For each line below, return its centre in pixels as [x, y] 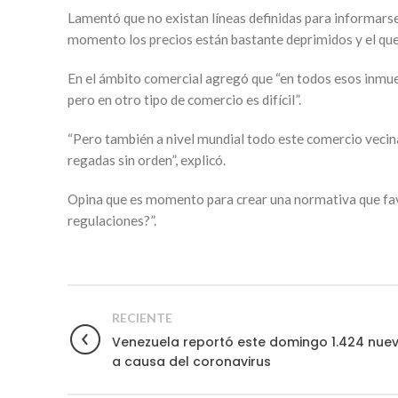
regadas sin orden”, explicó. [147, 159]
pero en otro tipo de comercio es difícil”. [184, 99]
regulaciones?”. [112, 220]
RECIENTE [142, 317]
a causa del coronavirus [191, 361]
